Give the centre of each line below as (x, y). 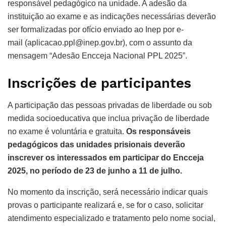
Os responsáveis (158, 132)
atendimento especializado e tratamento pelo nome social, (111, 218)
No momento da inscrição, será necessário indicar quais (108, 192)
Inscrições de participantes (99, 83)
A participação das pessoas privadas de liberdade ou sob (110, 105)
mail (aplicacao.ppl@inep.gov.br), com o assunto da (100, 43)
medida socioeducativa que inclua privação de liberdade (108, 119)
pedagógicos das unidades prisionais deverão (96, 145)
